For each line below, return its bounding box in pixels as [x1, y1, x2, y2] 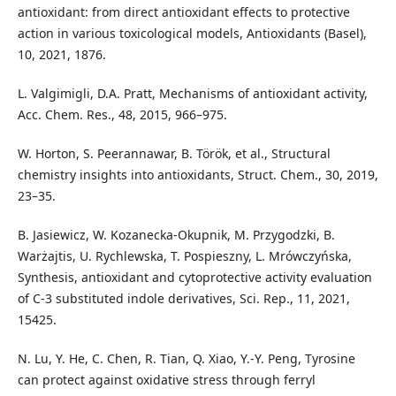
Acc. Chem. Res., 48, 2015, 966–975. [17, 105, 227, 123]
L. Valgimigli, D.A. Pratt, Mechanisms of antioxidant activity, [17, 84, 368, 102]
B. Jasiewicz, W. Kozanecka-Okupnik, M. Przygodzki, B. [17, 225, 335, 243]
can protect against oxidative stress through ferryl [17, 370, 316, 388]
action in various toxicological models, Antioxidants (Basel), [17, 24, 367, 42]
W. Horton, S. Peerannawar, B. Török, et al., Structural [17, 144, 331, 162]
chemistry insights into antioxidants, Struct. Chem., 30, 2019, [17, 165, 378, 183]
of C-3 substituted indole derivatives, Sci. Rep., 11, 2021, [17, 289, 350, 307]
